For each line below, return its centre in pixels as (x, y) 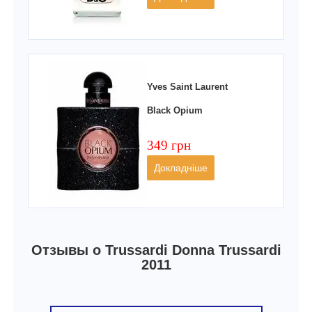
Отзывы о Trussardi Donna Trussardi (156, 250)
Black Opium (175, 111)
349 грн (169, 145)
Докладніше (181, 167)
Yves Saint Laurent (188, 87)
